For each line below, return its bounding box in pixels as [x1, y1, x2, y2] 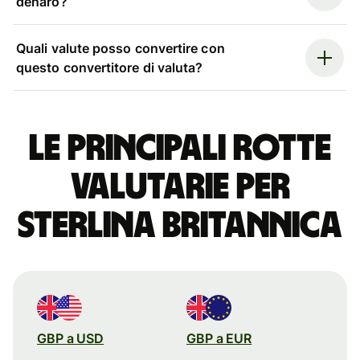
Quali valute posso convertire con [16, 39, 225, 56]
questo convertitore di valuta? [16, 59, 203, 76]
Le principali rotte [29, 129, 331, 167]
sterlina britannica [18, 207, 342, 244]
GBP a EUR [186, 329, 252, 346]
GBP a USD [37, 329, 104, 346]
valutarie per [70, 168, 290, 206]
